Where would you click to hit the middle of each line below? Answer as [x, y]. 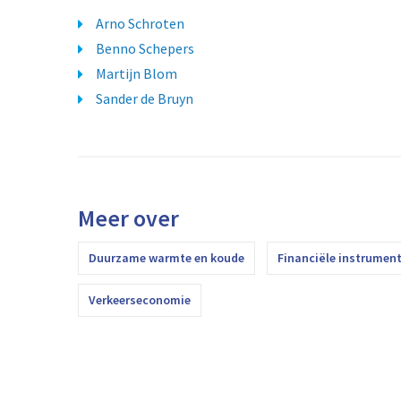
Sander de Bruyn [145, 98]
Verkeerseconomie [140, 300]
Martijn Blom [137, 73]
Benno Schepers [145, 48]
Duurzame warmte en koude [166, 258]
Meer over [128, 218]
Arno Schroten [140, 23]
